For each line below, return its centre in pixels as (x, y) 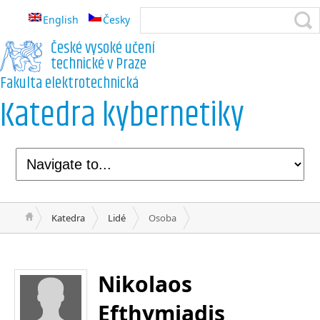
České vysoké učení (103, 49)
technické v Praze (99, 64)
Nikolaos (145, 284)
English (61, 20)
